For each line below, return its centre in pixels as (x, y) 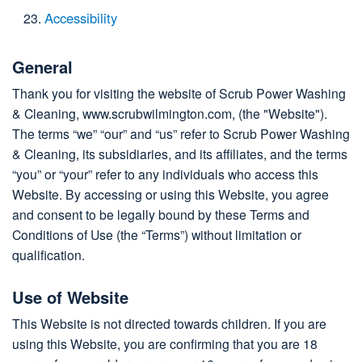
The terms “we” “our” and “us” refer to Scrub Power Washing (181, 133)
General (42, 66)
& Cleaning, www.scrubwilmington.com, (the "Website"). (170, 113)
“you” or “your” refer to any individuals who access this (165, 173)
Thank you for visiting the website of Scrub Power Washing (179, 93)
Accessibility (81, 17)
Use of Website (70, 297)
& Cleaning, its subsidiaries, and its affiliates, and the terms (180, 153)
